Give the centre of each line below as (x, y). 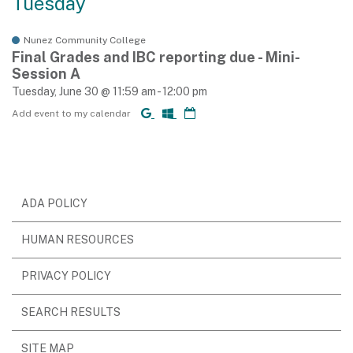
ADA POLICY (54, 203)
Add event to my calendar (72, 113)
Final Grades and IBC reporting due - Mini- (156, 57)
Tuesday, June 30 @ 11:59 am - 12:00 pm (110, 91)
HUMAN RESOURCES (78, 240)
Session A (46, 74)
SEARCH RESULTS (71, 312)
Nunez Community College (85, 40)
